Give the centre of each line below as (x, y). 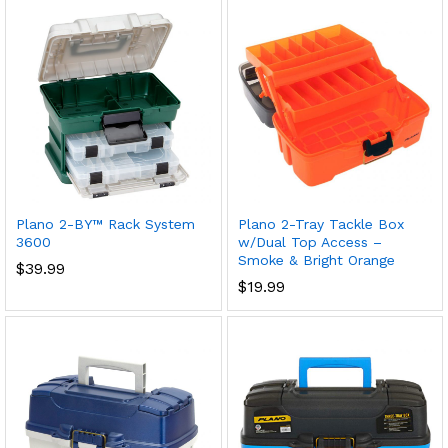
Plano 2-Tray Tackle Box (320, 224)
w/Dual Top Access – (309, 242)
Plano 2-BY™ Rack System (105, 224)
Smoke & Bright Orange (316, 260)
